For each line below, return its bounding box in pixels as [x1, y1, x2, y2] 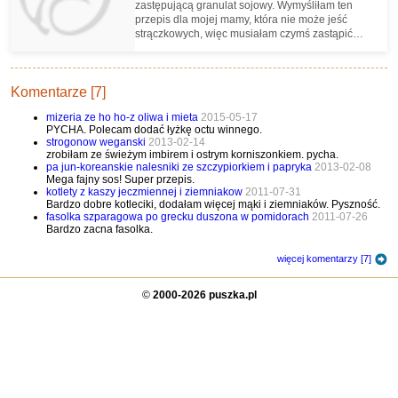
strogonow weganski [46, 136, 146, 148]
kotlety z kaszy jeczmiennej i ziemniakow [46, 186, 243, 198]
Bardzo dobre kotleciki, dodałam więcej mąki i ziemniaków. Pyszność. [46, 198, 380, 211]
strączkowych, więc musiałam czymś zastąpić [135, 28, 353, 40]
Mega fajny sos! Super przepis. [46, 173, 195, 186]
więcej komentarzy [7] [277, 253, 371, 264]
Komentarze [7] [11, 84, 106, 99]
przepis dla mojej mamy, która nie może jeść [135, 13, 347, 26]
